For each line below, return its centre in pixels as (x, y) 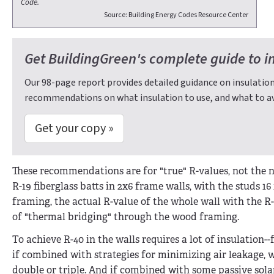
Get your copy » (74, 128)
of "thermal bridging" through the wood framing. (126, 217)
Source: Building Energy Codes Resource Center (176, 15)
